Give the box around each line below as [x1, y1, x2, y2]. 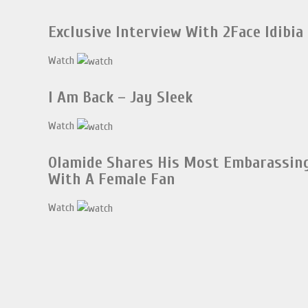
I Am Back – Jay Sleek [48, 88, 193, 107]
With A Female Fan [48, 170, 176, 188]
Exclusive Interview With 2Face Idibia [48, 23, 304, 41]
